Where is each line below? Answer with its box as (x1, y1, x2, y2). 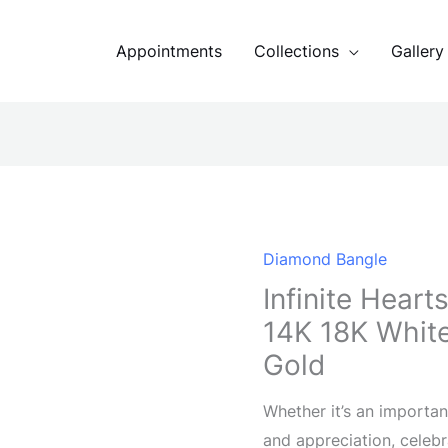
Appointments (116, 40, 222, 61)
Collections (254, 40, 339, 61)
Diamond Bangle (263, 249, 388, 270)
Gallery (391, 40, 444, 61)
